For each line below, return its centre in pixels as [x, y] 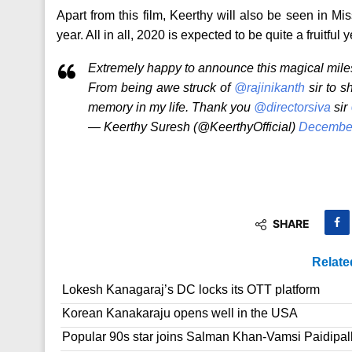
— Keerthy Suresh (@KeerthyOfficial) [193, 127]
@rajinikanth [270, 88]
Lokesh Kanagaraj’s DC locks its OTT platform [191, 290]
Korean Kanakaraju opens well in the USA [180, 313]
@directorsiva [292, 107]
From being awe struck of [161, 88]
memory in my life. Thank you [171, 107]
